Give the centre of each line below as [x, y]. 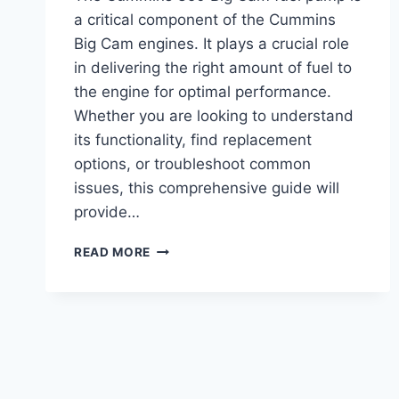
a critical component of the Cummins [205, 20]
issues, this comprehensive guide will [207, 188]
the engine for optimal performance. [203, 92]
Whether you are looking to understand [214, 116]
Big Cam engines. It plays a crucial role [212, 44]
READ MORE [113, 252]
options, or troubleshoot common [192, 164]
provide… [107, 212]
